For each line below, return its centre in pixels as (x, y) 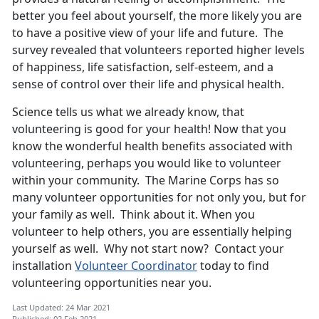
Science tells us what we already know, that (128, 112)
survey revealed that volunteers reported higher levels (158, 50)
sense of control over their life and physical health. (148, 84)
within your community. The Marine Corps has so (146, 181)
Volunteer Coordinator (136, 266)
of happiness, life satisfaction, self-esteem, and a (143, 67)
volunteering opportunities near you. (112, 283)
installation (43, 266)
